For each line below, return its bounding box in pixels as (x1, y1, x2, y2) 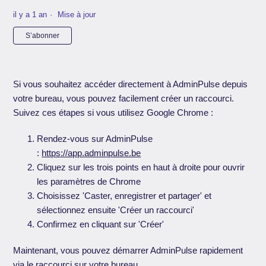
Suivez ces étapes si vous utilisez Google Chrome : (13, 107, 214, 118)
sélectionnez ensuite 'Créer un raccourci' (37, 205, 195, 216)
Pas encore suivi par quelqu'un (72, 28, 191, 39)
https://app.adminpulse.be (42, 148, 141, 159)
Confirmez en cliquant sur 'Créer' (37, 219, 164, 230)
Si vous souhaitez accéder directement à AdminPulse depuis (13, 79, 248, 90)
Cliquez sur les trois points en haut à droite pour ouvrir (37, 162, 245, 173)
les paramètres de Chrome (37, 176, 141, 187)
